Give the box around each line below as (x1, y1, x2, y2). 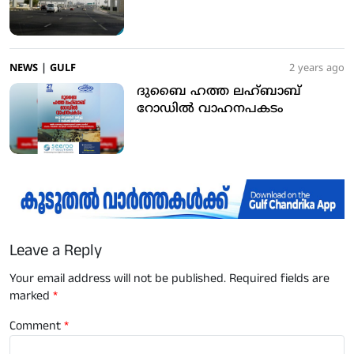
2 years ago (289, 62, 345, 76)
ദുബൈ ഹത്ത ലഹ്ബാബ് (137, 84, 301, 100)
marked (9, 287, 53, 306)
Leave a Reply (9, 239, 102, 263)
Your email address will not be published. (9, 269, 226, 288)
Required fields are (229, 269, 330, 288)
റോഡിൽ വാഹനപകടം (137, 101, 283, 118)
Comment (9, 317, 64, 336)
